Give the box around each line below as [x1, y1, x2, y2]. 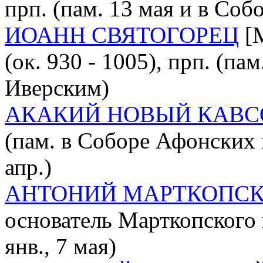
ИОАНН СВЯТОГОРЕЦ [5, 22, 239, 48]
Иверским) [5, 75, 109, 100]
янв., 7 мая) [5, 233, 116, 259]
